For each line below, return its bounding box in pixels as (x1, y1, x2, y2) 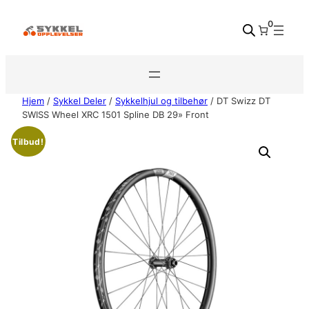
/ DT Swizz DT (208, 95, 270, 106)
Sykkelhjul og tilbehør (115, 95, 208, 106)
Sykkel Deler (53, 95, 106, 106)
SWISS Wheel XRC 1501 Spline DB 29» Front (22, 109, 209, 120)
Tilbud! (12, 136, 44, 147)
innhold (5, 37, 37, 48)
